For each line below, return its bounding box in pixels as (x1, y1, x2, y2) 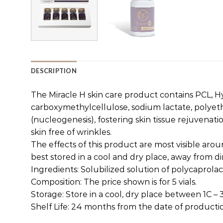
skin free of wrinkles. (31, 127, 111, 137)
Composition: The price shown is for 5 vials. (31, 177, 197, 187)
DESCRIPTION (31, 67, 77, 75)
